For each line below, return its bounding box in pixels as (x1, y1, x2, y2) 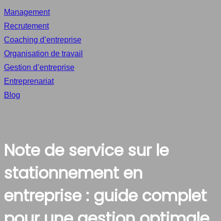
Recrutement (4, 22, 49, 30)
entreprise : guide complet (4, 184, 207, 207)
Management (4, 8, 50, 16)
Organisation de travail (4, 49, 83, 58)
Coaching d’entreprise (4, 36, 81, 44)
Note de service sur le (4, 139, 169, 161)
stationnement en (4, 162, 143, 184)
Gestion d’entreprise (4, 63, 74, 72)
